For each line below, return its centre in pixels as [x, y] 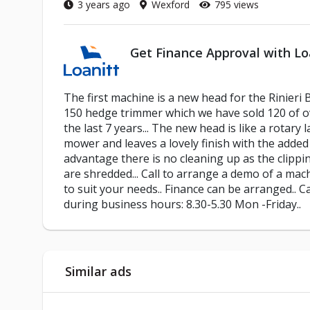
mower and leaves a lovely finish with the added [186, 144]
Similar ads [98, 272]
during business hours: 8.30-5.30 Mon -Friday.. [182, 204]
